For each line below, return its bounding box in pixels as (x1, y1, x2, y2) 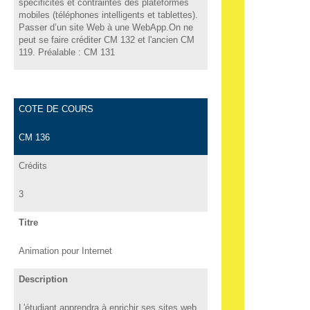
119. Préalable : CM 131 (18, 46, 115, 57)
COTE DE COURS (18, 103, 93, 114)
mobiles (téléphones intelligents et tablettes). (18, 9, 198, 20)
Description (18, 273, 68, 284)
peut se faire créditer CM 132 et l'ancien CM (18, 34, 194, 45)
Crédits (18, 160, 47, 171)
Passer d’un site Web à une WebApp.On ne (18, 21, 193, 33)
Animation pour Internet (18, 245, 112, 256)
